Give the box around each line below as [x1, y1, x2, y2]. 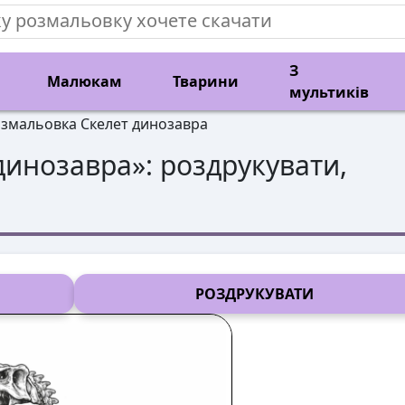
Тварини [173, 71, 239, 91]
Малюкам [47, 71, 122, 91]
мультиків [289, 82, 369, 102]
